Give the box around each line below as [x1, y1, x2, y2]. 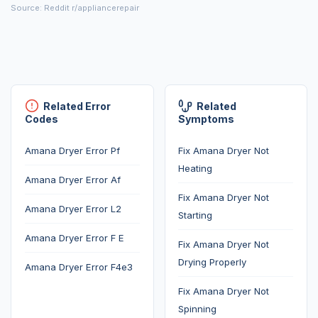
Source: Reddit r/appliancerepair [11, 3, 139, 13]
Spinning [178, 303, 217, 315]
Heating [178, 163, 213, 175]
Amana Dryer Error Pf [24, 145, 120, 157]
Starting [178, 209, 213, 221]
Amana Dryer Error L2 [24, 203, 121, 215]
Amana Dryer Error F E [24, 232, 124, 244]
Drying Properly [178, 256, 247, 268]
